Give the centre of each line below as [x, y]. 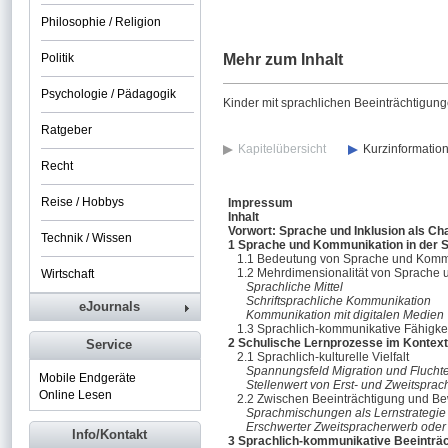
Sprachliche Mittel [294, 287]
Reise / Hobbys [82, 202]
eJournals [109, 306]
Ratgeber [66, 130]
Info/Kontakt [109, 434]
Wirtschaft [67, 274]
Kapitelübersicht [282, 149]
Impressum [260, 203]
